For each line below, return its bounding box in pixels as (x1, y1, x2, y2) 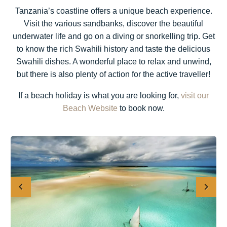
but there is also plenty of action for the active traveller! (17, 69, 210, 79)
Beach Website (62, 104, 118, 113)
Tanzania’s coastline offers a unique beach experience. (15, 6, 212, 15)
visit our (181, 91, 209, 100)
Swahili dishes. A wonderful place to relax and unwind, (16, 57, 211, 66)
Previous (11, 199, 43, 208)
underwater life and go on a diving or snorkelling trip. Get (12, 31, 215, 41)
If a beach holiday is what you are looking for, (18, 91, 181, 100)
